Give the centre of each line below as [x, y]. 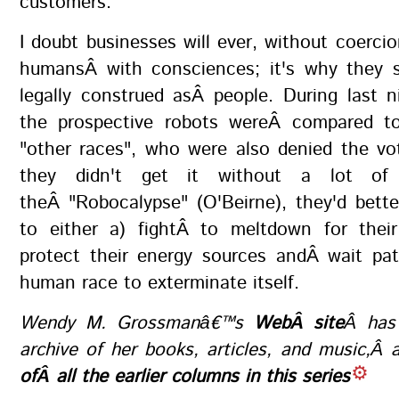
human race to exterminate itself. [159, 283]
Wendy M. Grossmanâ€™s [137, 323]
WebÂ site [299, 323]
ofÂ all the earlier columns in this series [185, 377]
